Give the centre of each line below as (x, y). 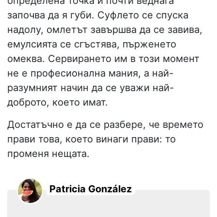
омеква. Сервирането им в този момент (103, 59)
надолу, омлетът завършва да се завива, (105, 30)
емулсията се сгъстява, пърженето (92, 44)
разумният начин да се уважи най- (91, 88)
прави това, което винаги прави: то (92, 139)
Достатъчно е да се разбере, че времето (105, 125)
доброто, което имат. (58, 102)
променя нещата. (48, 154)
